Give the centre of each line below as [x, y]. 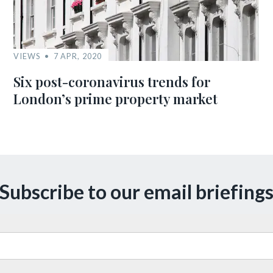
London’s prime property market [116, 99]
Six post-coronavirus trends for [112, 82]
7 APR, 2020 [78, 56]
